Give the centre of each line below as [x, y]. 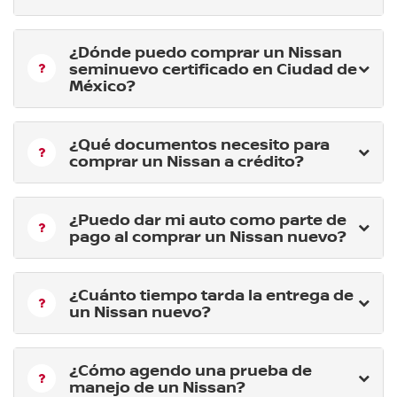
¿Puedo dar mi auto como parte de [208, 218]
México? [102, 85]
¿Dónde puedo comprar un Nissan [206, 51]
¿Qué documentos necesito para [199, 143]
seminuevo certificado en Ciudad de [213, 68]
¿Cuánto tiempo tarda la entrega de [211, 294]
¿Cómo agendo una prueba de [191, 369]
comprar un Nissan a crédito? [187, 160]
